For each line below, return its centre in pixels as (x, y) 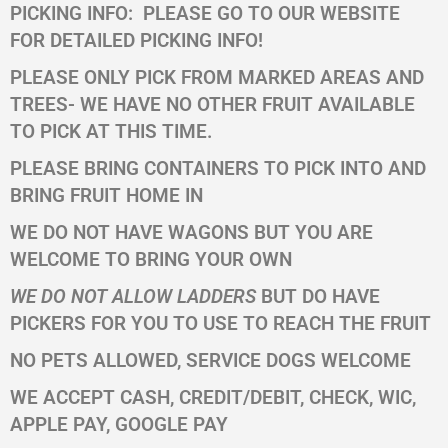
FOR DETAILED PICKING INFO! (136, 40)
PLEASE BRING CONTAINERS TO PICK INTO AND (218, 168)
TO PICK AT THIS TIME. (111, 131)
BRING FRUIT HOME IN (106, 195)
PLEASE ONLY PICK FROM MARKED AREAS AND (217, 77)
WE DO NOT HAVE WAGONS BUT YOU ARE (191, 232)
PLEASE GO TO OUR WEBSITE (271, 13)
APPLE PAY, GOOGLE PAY (119, 424)
